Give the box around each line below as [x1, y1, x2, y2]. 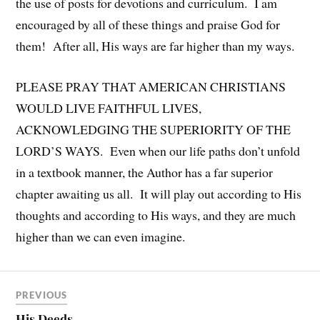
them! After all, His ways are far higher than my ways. [16, 37, 295, 55]
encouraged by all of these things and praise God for [16, 16, 281, 34]
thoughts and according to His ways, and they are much [16, 206, 296, 224]
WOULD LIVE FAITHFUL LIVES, [16, 99, 202, 116]
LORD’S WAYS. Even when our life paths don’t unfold [16, 141, 301, 159]
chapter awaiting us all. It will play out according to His [16, 184, 302, 202]
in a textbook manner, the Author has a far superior [16, 163, 274, 181]
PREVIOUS [16, 289, 68, 301]
